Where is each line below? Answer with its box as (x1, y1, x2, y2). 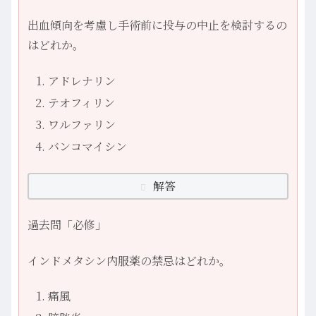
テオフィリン (48, 95, 116, 111)
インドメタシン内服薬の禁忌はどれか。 (28, 252, 231, 269)
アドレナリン (48, 72, 116, 89)
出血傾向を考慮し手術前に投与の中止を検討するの (28, 17, 287, 34)
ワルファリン (48, 116, 116, 133)
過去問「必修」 (28, 217, 107, 233)
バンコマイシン (48, 138, 128, 155)
